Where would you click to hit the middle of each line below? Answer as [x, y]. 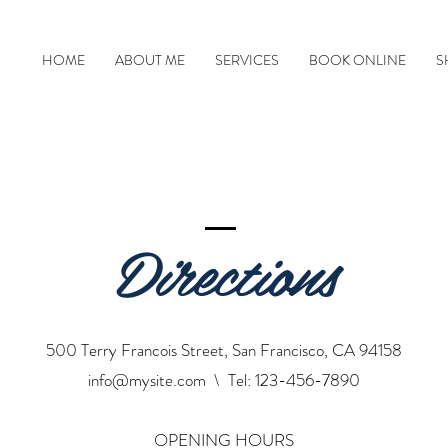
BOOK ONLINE [357, 59]
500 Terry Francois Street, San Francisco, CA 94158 [224, 349]
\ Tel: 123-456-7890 [283, 379]
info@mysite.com [147, 379]
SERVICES [247, 59]
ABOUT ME [150, 59]
